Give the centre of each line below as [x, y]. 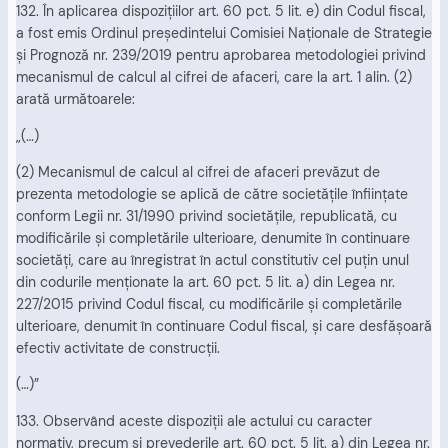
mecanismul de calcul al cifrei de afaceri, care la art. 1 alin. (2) [214, 77]
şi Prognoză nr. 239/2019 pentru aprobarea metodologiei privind [221, 55]
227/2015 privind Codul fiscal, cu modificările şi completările [209, 303]
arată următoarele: [75, 99]
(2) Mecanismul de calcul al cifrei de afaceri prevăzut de [198, 171]
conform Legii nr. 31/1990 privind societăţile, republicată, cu [206, 215]
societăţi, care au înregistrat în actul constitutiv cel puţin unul [212, 259]
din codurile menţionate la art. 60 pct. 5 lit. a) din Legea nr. [205, 281]
